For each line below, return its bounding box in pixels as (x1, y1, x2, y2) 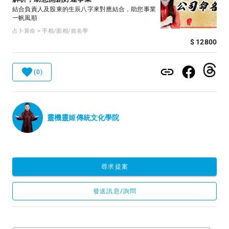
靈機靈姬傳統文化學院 (47, 113, 120, 122)
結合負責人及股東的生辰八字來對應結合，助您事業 (12, 6, 156, 13)
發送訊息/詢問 (93, 187, 136, 195)
